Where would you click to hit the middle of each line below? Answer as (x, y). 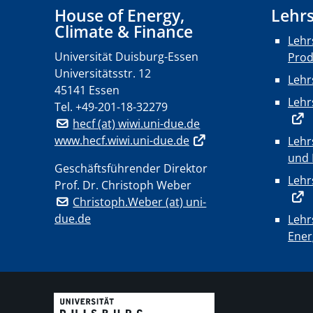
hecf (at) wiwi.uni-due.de (137, 124)
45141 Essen (87, 90)
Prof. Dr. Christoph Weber (123, 185)
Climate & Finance (124, 31)
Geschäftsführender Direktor (131, 168)
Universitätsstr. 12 (103, 73)
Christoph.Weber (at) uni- (140, 202)
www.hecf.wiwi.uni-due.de (122, 140)
